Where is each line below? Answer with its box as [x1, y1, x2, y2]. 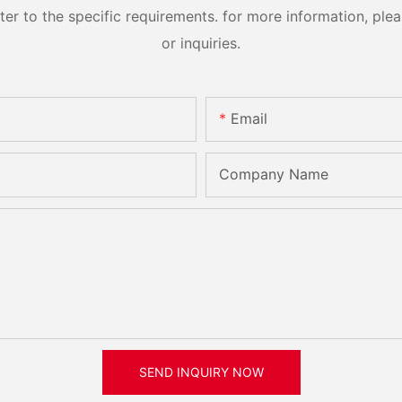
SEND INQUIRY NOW [138, 364, 264, 380]
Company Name [219, 165, 328, 184]
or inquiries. [162, 33, 240, 52]
